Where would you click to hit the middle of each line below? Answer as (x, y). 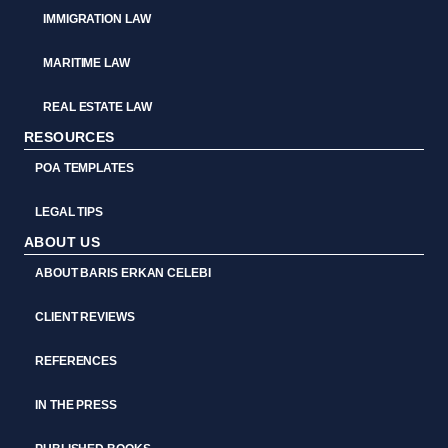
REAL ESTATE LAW (97, 107)
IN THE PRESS (76, 405)
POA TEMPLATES (84, 168)
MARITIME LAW (86, 63)
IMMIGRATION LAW (97, 19)
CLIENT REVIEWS (85, 317)
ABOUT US (62, 242)
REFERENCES (76, 361)
